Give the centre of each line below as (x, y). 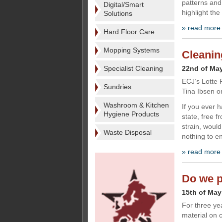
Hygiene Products (131, 114)
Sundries (117, 87)
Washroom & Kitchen (136, 105)
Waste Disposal (128, 132)
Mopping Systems (132, 50)
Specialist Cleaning (133, 68)
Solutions (118, 13)
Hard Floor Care (129, 32)
